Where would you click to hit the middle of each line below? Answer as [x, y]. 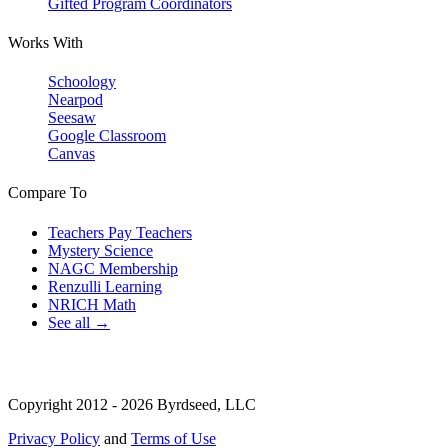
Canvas [71, 154]
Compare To [47, 193]
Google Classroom [107, 136]
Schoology [82, 82]
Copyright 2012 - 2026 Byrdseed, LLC [132, 404]
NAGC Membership [113, 268]
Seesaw [72, 118]
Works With [45, 42]
